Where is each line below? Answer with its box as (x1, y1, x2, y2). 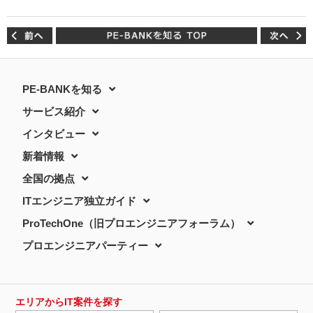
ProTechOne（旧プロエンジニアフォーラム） (22, 217, 241, 229)
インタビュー (22, 127, 86, 140)
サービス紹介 (22, 105, 86, 117)
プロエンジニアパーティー (22, 239, 149, 252)
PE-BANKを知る (22, 82, 103, 95)
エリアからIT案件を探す (15, 296, 123, 307)
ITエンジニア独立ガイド (22, 194, 137, 207)
